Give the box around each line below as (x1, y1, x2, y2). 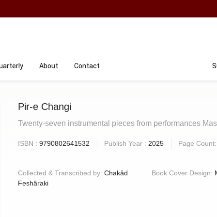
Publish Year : (104, 139, 149, 147)
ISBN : (18, 139, 40, 147)
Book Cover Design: (151, 169, 215, 177)
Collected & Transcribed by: (18, 169, 105, 177)
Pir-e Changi (18, 101, 72, 112)
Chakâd (104, 169, 128, 177)
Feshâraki (18, 179, 49, 187)
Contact (74, 62, 100, 72)
